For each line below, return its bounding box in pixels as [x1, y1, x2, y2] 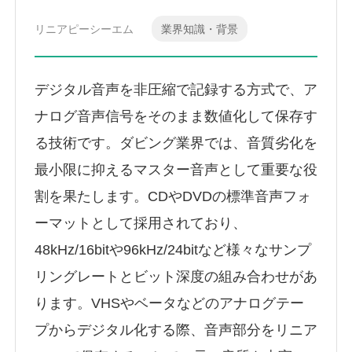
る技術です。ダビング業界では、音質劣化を [35, 135, 317, 152]
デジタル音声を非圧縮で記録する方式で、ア [35, 82, 317, 98]
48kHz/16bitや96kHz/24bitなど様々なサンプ [35, 242, 311, 258]
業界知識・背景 [160, 22, 238, 35]
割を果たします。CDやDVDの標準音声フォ [35, 189, 311, 205]
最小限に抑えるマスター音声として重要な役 [35, 162, 317, 178]
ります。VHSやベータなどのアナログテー [35, 295, 304, 312]
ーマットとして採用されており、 [35, 215, 247, 232]
